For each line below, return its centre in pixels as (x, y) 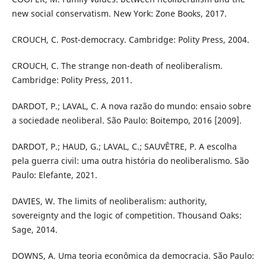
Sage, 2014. (34, 230)
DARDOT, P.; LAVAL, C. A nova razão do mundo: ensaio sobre (131, 106)
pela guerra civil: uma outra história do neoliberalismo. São (130, 161)
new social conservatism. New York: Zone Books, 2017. (119, 14)
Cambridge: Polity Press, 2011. (72, 80)
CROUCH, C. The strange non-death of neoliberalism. (117, 66)
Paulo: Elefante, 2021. (54, 175)
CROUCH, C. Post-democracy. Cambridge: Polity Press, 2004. (130, 40)
